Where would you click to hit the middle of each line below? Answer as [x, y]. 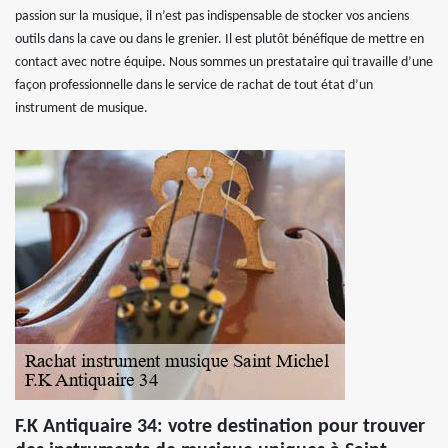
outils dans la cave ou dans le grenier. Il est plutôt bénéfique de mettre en [219, 39]
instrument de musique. [81, 108]
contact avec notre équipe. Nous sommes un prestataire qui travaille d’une [224, 62]
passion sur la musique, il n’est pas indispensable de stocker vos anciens [212, 16]
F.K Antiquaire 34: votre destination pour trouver [220, 427]
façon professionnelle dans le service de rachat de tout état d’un [194, 85]
